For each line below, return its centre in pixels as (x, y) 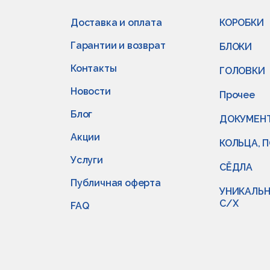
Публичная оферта (116, 183)
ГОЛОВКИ (242, 71)
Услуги (87, 160)
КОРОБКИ (242, 23)
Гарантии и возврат (118, 46)
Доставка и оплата (116, 23)
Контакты (94, 68)
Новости (91, 91)
